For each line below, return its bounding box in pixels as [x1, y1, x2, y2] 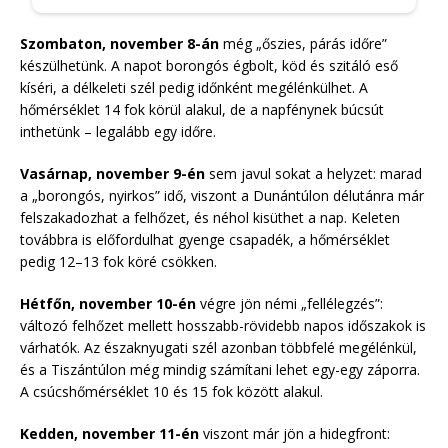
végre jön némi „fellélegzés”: [196, 293, 383, 313]
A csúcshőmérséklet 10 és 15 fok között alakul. [20, 381, 323, 401]
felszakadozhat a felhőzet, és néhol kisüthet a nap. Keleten [20, 207, 400, 227]
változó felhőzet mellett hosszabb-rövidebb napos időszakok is [20, 315, 426, 335]
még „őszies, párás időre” [219, 33, 387, 53]
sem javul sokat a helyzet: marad [205, 163, 422, 183]
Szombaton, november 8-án [20, 33, 219, 53]
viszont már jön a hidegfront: [199, 423, 390, 443]
